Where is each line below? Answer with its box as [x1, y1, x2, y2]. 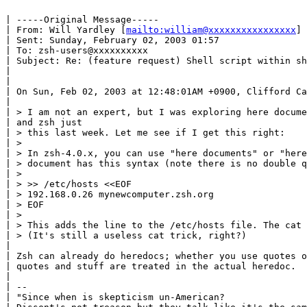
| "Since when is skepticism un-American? [5, 291, 225, 302]
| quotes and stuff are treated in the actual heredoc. [5, 260, 296, 271]
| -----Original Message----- [5, 14, 159, 25]
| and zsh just [5, 116, 82, 127]
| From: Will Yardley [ [5, 24, 126, 35]
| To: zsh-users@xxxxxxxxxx [5, 45, 148, 56]
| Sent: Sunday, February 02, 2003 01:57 [5, 34, 219, 45]
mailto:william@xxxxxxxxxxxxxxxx [126, 24, 296, 35]
